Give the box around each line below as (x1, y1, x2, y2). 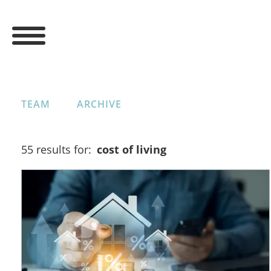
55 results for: (21, 142, 94, 157)
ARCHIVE (76, 97, 122, 111)
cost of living (97, 142, 166, 157)
